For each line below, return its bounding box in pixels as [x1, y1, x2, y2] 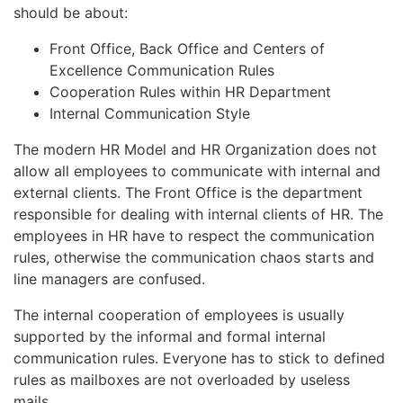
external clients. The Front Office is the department [13, 183, 363, 201]
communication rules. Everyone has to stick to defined [13, 348, 385, 367]
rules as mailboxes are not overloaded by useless [13, 370, 350, 389]
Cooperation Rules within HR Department [49, 82, 331, 101]
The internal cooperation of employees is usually [13, 305, 345, 324]
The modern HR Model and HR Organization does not [13, 139, 377, 158]
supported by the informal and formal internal [13, 327, 326, 345]
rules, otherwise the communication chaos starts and [13, 247, 374, 266]
